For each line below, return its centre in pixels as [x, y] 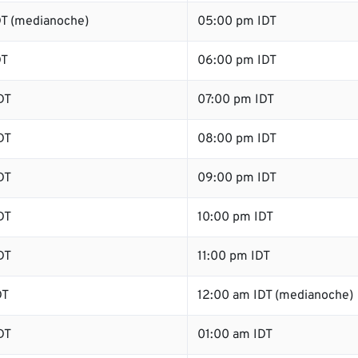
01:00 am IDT [235, 335]
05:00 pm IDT [237, 22]
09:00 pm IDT [237, 178]
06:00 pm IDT [237, 61]
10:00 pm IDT [235, 217]
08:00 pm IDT [237, 139]
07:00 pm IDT [236, 100]
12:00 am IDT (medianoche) [275, 296]
